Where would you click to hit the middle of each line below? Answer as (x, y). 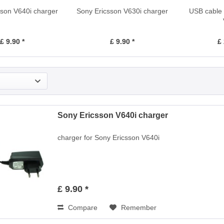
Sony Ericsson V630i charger (122, 11)
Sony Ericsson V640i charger (113, 115)
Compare (82, 208)
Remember (139, 208)
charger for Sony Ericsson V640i (109, 138)
